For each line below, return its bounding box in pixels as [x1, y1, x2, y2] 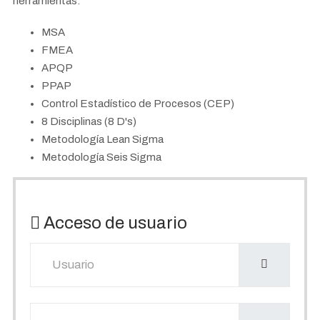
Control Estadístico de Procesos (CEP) [41, 98, 234, 109]
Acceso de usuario [40, 213, 187, 232]
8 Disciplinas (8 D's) [41, 116, 136, 127]
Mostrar [238, 305, 276, 317]
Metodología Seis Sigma [41, 151, 161, 163]
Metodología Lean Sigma [41, 134, 164, 145]
